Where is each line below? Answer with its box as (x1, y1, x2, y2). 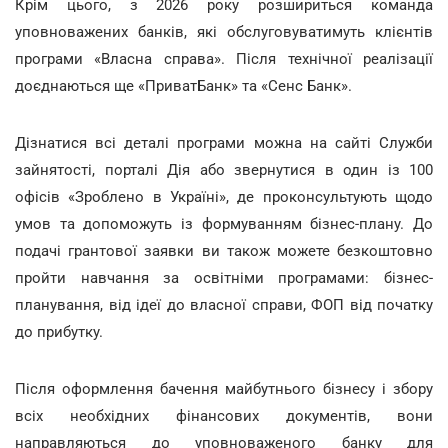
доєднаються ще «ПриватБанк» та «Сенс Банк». (15, 76, 352, 95)
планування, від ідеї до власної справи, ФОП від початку (15, 295, 433, 314)
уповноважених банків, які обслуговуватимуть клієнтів (15, 22, 433, 41)
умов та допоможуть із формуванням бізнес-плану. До (15, 214, 433, 233)
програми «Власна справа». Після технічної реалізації (15, 49, 433, 68)
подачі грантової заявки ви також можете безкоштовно (15, 241, 433, 260)
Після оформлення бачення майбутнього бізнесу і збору (15, 379, 433, 398)
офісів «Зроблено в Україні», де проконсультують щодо (15, 187, 433, 206)
